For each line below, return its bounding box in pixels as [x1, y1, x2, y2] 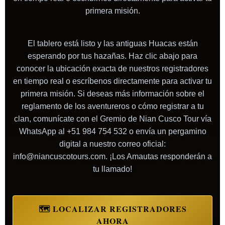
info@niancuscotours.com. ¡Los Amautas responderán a [13, 152, 212, 161]
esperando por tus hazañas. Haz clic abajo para [28, 52, 197, 61]
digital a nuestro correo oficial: [59, 140, 166, 149]
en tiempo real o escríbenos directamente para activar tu [13, 77, 212, 86]
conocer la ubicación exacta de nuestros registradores [17, 64, 208, 73]
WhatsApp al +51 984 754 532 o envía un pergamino [19, 127, 206, 136]
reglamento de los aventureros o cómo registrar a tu [21, 102, 204, 111]
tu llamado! [93, 165, 132, 174]
